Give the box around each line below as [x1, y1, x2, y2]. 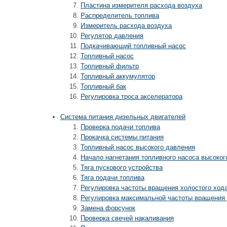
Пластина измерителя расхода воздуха [81, 2, 202, 9]
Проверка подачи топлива [81, 123, 160, 131]
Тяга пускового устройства [81, 164, 163, 171]
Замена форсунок [81, 204, 135, 212]
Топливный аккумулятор [81, 72, 155, 80]
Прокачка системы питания [81, 133, 164, 141]
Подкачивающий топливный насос [81, 42, 186, 50]
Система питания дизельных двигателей [60, 113, 185, 121]
